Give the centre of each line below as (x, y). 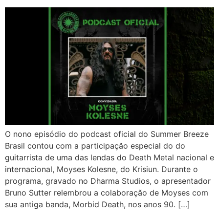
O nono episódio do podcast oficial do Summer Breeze (107, 134)
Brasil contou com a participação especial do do (95, 145)
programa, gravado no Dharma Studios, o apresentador (108, 181)
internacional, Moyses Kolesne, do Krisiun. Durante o (101, 169)
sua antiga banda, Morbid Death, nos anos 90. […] (98, 204)
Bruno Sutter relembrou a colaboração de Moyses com (107, 192)
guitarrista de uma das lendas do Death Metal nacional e (109, 157)
